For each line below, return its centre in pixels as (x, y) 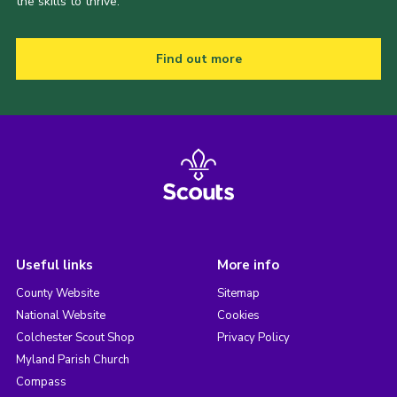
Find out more (198, 59)
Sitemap (238, 294)
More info (248, 265)
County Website (57, 294)
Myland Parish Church (72, 360)
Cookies (238, 316)
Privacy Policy (253, 338)
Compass (41, 382)
